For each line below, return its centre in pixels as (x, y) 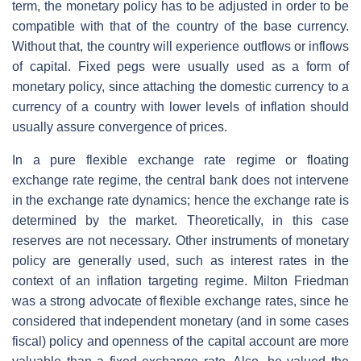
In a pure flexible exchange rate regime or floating (180, 160)
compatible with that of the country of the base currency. (180, 26)
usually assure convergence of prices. (120, 127)
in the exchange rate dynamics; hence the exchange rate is (180, 200)
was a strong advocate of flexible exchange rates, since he (180, 301)
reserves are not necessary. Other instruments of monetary (180, 240)
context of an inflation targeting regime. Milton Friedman (180, 280)
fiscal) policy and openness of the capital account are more (180, 341)
